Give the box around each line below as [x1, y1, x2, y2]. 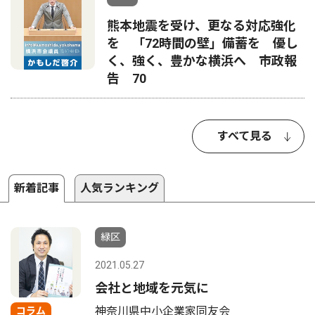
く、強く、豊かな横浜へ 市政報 [107, 53, 297, 68]
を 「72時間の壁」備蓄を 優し [107, 36, 298, 51]
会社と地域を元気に [95, 281, 209, 295]
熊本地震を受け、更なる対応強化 [107, 18, 296, 33]
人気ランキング [80, 181, 159, 195]
